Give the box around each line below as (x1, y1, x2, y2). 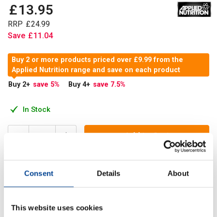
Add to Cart (124, 131, 170, 141)
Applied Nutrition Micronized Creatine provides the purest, (8, 176, 204, 186)
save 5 (33, 80, 54, 89)
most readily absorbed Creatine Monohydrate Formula (8, 187, 190, 197)
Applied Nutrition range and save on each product (12, 65, 180, 74)
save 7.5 (93, 80, 120, 89)
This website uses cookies (11, 203, 103, 212)
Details (96, 169, 121, 177)
